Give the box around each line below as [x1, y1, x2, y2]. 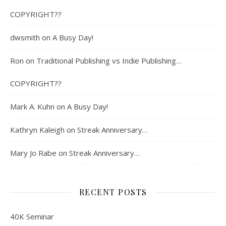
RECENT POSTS [79, 186, 147, 197]
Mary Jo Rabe [10, 147, 56, 158]
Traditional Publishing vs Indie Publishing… [36, 55, 182, 66]
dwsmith [10, 32, 40, 42]
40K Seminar [10, 211, 54, 221]
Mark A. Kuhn [10, 101, 54, 111]
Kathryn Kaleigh [10, 124, 65, 135]
